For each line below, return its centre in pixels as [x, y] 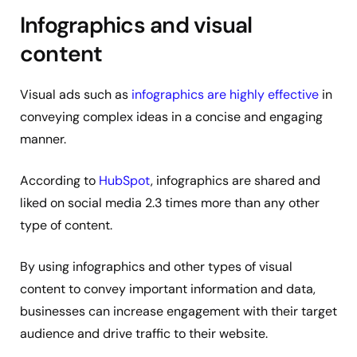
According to [59, 180]
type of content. [68, 225]
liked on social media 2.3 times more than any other [170, 202]
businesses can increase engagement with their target [178, 311]
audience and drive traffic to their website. [144, 333]
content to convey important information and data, [168, 288]
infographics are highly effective [225, 94]
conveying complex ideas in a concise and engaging [171, 116]
